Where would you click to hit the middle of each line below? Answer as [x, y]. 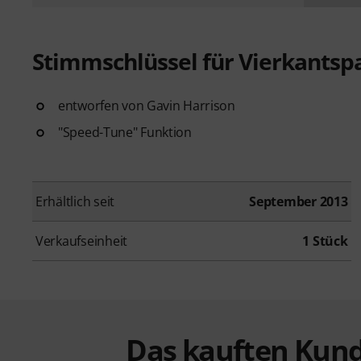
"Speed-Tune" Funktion [125, 132]
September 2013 [299, 201]
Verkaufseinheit [82, 241]
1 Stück [325, 241]
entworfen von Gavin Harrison [147, 105]
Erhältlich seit [75, 201]
